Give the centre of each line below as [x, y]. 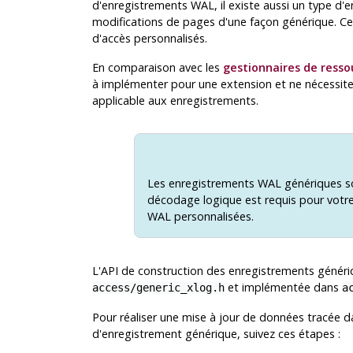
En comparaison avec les [157, 68]
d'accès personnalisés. [149, 39]
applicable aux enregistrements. [175, 101]
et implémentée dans [283, 287]
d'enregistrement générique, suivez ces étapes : [216, 333]
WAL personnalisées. [201, 217]
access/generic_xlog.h [158, 287]
